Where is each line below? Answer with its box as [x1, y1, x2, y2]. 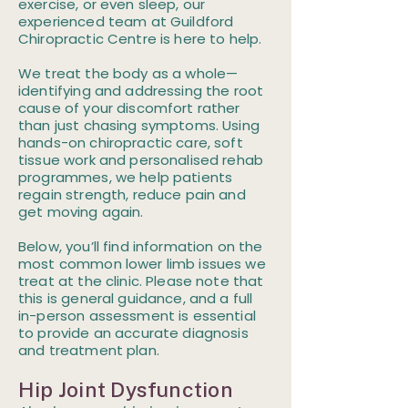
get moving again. [18, 202, 144, 221]
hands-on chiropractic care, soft [18, 133, 243, 152]
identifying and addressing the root [18, 81, 264, 100]
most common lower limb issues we [18, 254, 266, 273]
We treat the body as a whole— [18, 64, 239, 83]
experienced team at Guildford [18, 12, 234, 31]
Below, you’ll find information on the [18, 237, 263, 256]
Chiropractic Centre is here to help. [18, 29, 262, 48]
